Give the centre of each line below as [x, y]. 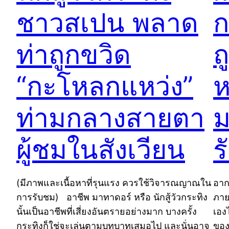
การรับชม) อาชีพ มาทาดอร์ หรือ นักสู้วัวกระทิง [112, 197]
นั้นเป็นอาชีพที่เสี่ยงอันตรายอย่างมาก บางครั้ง [107, 211]
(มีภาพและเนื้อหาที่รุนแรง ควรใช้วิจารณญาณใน [114, 182]
